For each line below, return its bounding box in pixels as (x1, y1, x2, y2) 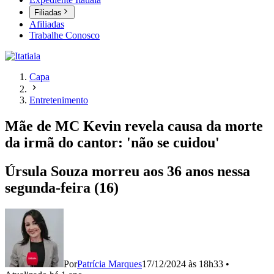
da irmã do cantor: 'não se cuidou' (5, 135, 220, 151)
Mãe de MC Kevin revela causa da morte (5, 118, 263, 135)
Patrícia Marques (77, 259, 142, 269)
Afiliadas (29, 19, 64, 30)
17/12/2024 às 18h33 (142, 259, 223, 269)
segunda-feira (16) (5, 180, 119, 196)
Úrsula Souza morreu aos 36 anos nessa (5, 163, 250, 180)
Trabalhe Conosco (29, 30, 100, 41)
